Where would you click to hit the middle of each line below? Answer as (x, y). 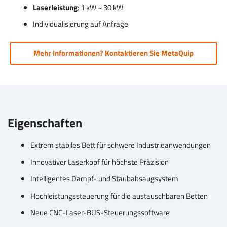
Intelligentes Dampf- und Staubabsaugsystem (104, 179)
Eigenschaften (45, 122)
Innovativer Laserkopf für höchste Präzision (100, 162)
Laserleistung (55, 7)
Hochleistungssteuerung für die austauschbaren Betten (119, 196)
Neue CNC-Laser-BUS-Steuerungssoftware (100, 212)
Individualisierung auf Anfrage (81, 24)
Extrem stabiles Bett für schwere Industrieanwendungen (121, 145)
